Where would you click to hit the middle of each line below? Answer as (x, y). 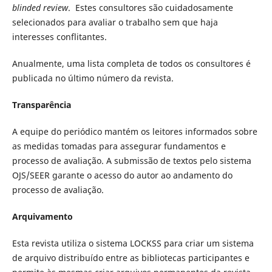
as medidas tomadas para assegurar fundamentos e (119, 146)
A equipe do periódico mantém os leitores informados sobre (134, 132)
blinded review (40, 8)
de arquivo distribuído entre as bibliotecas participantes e (131, 258)
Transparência (41, 105)
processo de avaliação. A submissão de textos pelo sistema (131, 161)
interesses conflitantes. (59, 37)
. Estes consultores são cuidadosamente (150, 8)
